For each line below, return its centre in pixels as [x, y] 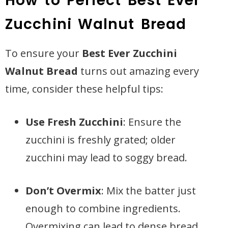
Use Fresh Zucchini [74, 122]
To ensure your [44, 53]
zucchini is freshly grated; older [101, 140]
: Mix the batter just [149, 191]
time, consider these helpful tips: [84, 89]
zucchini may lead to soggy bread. [106, 158]
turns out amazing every [138, 71]
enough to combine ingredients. [103, 208]
